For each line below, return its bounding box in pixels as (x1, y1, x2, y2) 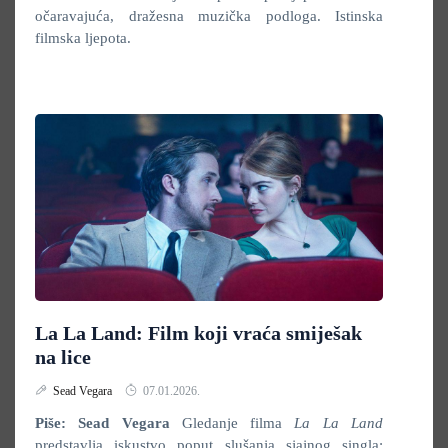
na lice (35, 346, 91, 368)
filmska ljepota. (35, 30, 135, 46)
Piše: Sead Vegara (35, 415, 170, 431)
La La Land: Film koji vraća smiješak (35, 322, 362, 344)
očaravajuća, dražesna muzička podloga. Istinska (35, 8, 383, 24)
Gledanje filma (169, 415, 295, 431)
